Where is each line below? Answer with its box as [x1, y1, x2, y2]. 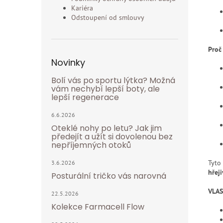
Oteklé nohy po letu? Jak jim [51, 122, 162, 134]
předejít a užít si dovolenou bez [51, 131, 173, 142]
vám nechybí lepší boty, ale [51, 83, 160, 95]
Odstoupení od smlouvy [71, 13, 144, 22]
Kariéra [71, 3, 93, 12]
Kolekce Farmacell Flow [51, 201, 144, 213]
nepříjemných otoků [51, 139, 131, 151]
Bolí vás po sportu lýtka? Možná [51, 75, 175, 86]
